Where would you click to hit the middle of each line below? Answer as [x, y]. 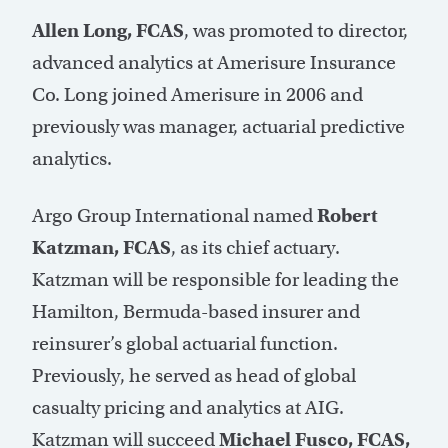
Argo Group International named [174, 216]
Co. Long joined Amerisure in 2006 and [197, 95]
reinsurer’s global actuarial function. [185, 344]
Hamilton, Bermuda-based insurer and [196, 312]
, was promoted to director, [296, 31]
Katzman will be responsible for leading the [215, 280]
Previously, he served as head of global [194, 376]
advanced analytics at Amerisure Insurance [214, 63]
